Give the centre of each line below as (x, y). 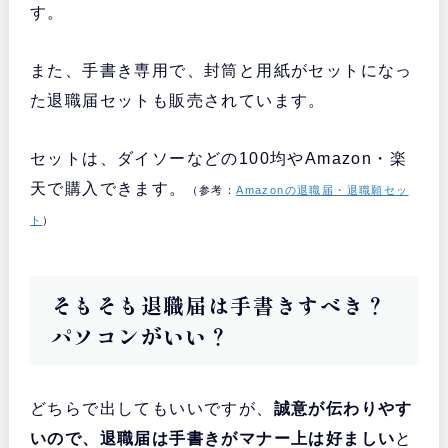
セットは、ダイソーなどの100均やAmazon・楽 (218, 159)
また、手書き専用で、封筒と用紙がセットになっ (221, 71)
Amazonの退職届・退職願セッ (322, 190)
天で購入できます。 (108, 189)
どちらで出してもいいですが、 (151, 409)
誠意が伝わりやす (343, 409)
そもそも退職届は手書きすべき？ (218, 305)
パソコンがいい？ (140, 336)
